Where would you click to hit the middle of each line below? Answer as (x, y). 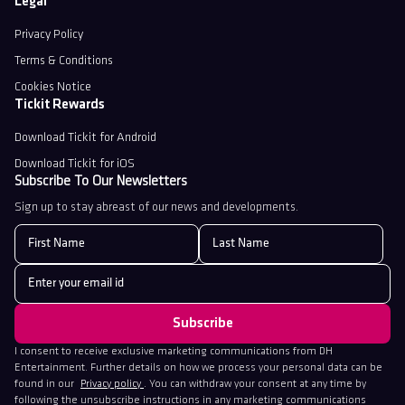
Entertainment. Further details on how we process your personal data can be (198, 368)
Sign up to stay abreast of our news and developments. (156, 208)
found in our (46, 385)
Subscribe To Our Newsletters (101, 182)
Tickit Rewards (60, 105)
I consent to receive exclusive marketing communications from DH (174, 352)
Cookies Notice (53, 88)
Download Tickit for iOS (75, 165)
